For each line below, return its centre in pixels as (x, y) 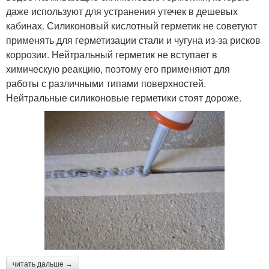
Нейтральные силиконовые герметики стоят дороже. (124, 98)
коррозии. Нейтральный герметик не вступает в (112, 55)
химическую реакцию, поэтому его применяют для (118, 69)
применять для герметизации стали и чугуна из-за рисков (133, 40)
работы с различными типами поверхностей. (106, 83)
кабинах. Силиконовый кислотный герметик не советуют (131, 26)
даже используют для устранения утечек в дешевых (122, 11)
